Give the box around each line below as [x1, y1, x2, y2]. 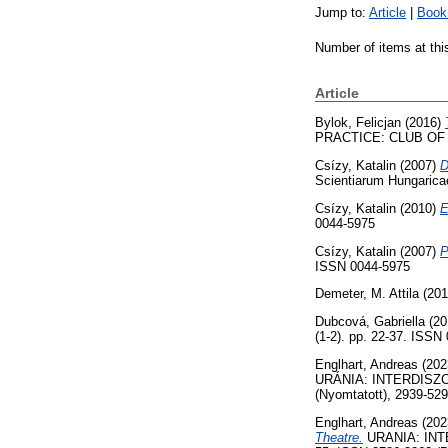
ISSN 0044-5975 [315, 258, 410, 274]
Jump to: [315, 5, 369, 21]
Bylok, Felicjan [315, 115, 401, 131]
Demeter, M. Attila [315, 286, 419, 302]
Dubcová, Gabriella [315, 314, 425, 330]
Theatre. [315, 429, 363, 445]
